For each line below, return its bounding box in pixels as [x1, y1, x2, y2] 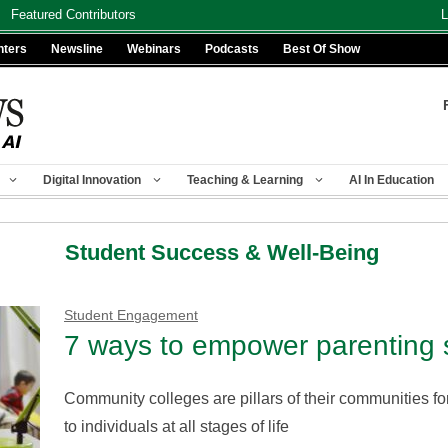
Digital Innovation [43, 173, 141, 188]
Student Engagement [64, 307, 198, 323]
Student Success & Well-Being [65, 240, 379, 266]
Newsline [51, 42, 103, 56]
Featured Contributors [11, 7, 136, 22]
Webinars [127, 42, 181, 56]
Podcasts [205, 42, 259, 56]
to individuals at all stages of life [64, 417, 301, 435]
